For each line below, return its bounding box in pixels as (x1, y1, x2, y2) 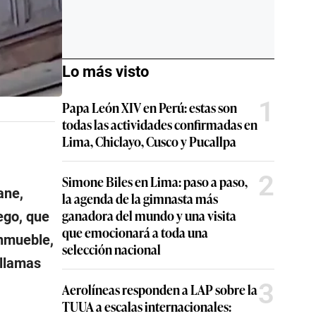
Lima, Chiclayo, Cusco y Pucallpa (62, 132, 236, 150)
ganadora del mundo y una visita (62, 206, 236, 224)
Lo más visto (62, 63, 149, 80)
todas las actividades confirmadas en (62, 115, 257, 133)
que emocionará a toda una (62, 223, 208, 241)
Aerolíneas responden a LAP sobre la (62, 280, 257, 298)
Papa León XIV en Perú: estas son (62, 98, 237, 116)
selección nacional (62, 240, 161, 258)
